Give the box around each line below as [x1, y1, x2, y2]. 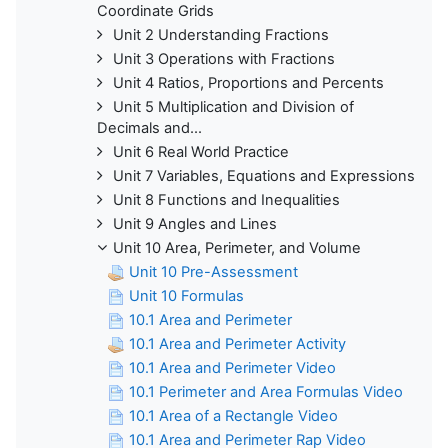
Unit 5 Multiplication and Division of [113, 97, 354, 116]
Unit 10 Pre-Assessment [129, 262, 298, 281]
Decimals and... [97, 118, 202, 137]
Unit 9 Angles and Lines [113, 214, 277, 233]
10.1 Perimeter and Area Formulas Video [129, 382, 403, 401]
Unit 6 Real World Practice [113, 142, 289, 161]
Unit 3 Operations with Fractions [113, 49, 335, 68]
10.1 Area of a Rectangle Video [129, 406, 338, 425]
